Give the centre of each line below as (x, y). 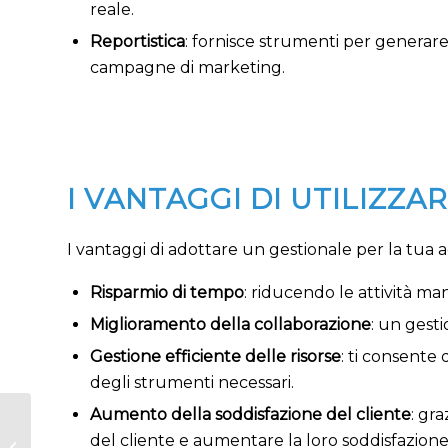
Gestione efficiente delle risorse (215, 356)
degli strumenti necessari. (192, 382)
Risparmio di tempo (167, 292)
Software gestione (95, 437)
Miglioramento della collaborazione (230, 324)
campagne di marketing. (187, 67)
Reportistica (137, 41)
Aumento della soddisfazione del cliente (250, 414)
